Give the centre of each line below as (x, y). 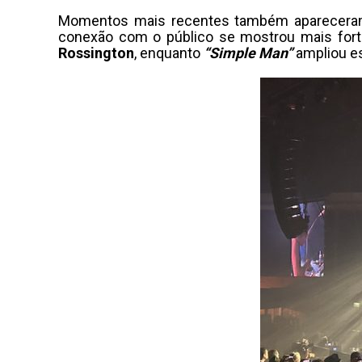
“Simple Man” (248, 53)
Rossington (96, 53)
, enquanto (169, 53)
